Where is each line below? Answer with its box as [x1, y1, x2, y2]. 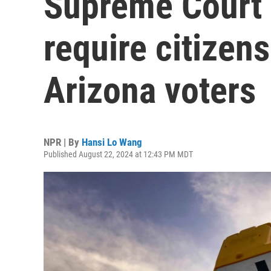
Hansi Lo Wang [82, 136, 142, 148]
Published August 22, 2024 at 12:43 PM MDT [44, 149, 193, 159]
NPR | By [44, 136, 82, 148]
